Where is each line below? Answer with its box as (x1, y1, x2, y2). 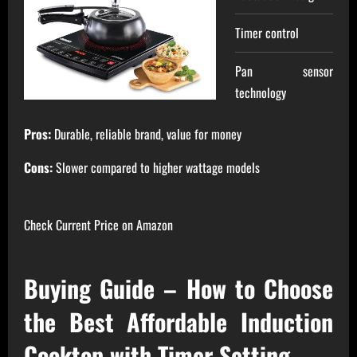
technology (235, 82, 287, 102)
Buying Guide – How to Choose (24, 269, 333, 306)
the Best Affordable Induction (24, 303, 333, 339)
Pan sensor (235, 61, 333, 80)
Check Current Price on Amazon (24, 214, 173, 234)
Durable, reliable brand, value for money (51, 124, 241, 143)
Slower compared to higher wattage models (53, 157, 260, 177)
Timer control (235, 22, 300, 42)
